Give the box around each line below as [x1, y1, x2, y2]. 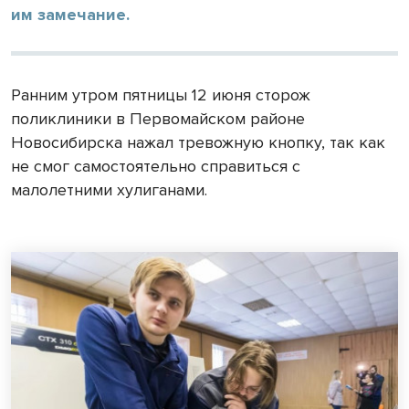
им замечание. [11, 4, 130, 25]
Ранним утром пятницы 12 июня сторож [11, 84, 310, 105]
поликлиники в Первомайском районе [11, 108, 305, 129]
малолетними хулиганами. [11, 179, 207, 200]
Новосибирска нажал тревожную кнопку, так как [11, 131, 385, 152]
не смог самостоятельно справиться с [11, 155, 300, 176]
